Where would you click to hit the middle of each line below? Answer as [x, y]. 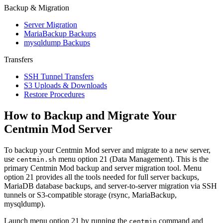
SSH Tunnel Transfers [59, 76]
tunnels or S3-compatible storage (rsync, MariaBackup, [90, 195]
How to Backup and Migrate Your [90, 115]
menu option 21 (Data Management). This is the [132, 159]
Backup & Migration [37, 7]
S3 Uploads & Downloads [65, 85]
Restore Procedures [54, 94]
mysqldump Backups [57, 42]
